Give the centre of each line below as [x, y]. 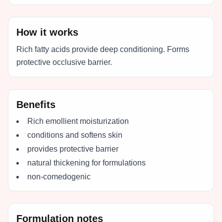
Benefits [36, 105]
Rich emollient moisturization [78, 121]
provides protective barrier [73, 149]
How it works [47, 32]
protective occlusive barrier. [64, 62]
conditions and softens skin [75, 135]
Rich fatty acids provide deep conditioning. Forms [103, 49]
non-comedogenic [59, 177]
